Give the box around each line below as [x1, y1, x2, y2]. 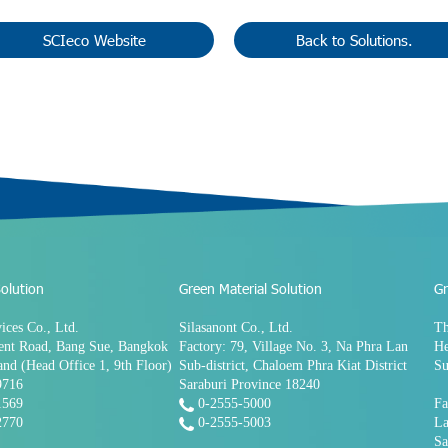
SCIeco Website [42, 30, 146, 51]
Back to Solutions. [295, 30, 413, 51]
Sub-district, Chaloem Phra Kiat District [179, 358, 407, 374]
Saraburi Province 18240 [179, 377, 320, 393]
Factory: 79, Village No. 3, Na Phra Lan [179, 339, 408, 355]
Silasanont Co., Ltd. [179, 320, 293, 336]
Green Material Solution [179, 279, 322, 299]
